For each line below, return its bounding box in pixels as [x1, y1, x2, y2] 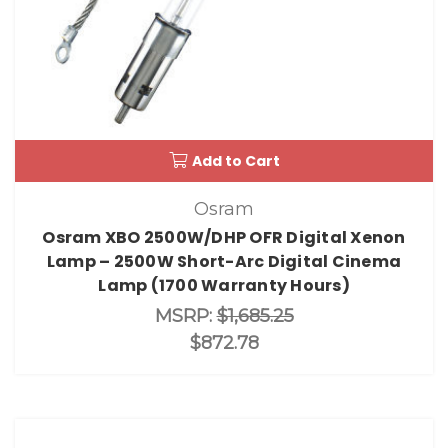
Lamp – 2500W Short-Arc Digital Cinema [46, 250, 402, 274]
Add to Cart [191, 150, 280, 171]
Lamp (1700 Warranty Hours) [98, 274, 350, 298]
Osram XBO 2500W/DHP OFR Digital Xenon [42, 226, 406, 250]
